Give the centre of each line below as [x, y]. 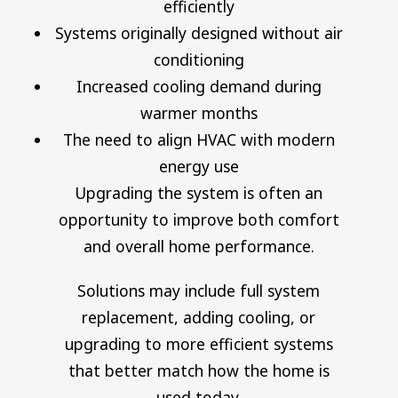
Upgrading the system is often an [199, 192]
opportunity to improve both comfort [199, 219]
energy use [199, 166]
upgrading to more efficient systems [199, 343]
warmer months [199, 112]
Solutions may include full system [199, 290]
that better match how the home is [199, 370]
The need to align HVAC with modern [199, 139]
